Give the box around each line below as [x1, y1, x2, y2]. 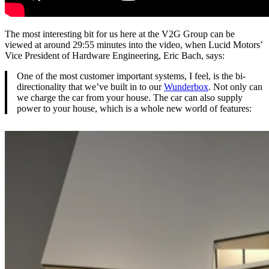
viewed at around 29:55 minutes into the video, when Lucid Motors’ [5, 40, 262, 50]
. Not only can [208, 82, 262, 92]
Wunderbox [164, 82, 208, 92]
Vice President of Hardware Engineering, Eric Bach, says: [5, 50, 225, 61]
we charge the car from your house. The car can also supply [17, 92, 243, 103]
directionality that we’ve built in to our [17, 82, 164, 92]
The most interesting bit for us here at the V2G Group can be [5, 29, 235, 40]
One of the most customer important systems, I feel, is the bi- [17, 71, 246, 82]
